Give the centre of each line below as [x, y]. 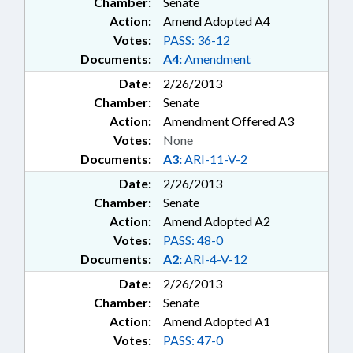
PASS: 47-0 [193, 340]
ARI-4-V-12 [215, 259]
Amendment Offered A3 [229, 121]
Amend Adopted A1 [217, 321]
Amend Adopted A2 [217, 221]
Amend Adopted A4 [217, 21]
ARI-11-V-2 [215, 159]
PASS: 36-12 [197, 40]
